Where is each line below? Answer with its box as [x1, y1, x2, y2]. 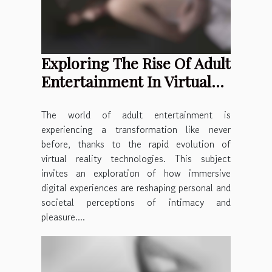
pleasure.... [41, 209, 85, 224]
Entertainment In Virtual [41, 70, 211, 91]
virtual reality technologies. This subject [41, 151, 231, 166]
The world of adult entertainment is [41, 107, 231, 122]
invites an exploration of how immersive [41, 165, 231, 180]
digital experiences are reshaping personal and [41, 180, 231, 195]
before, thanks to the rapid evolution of [41, 136, 231, 151]
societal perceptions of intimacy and [41, 194, 231, 209]
